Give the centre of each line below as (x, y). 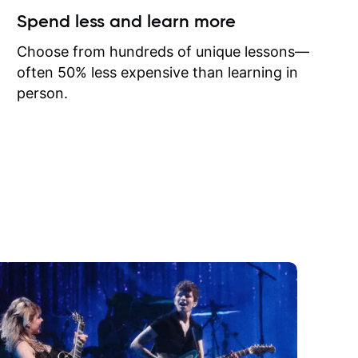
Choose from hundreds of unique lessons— (163, 51)
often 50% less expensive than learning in (158, 72)
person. (43, 93)
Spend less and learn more (127, 21)
